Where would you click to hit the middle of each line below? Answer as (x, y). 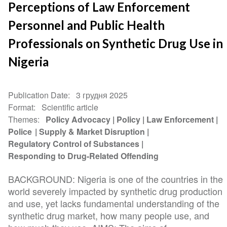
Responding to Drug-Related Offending (84, 156)
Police (21, 131)
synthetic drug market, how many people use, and (109, 215)
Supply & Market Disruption (92, 131)
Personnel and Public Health (87, 25)
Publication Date (38, 95)
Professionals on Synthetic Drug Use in (116, 43)
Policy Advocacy (78, 119)
